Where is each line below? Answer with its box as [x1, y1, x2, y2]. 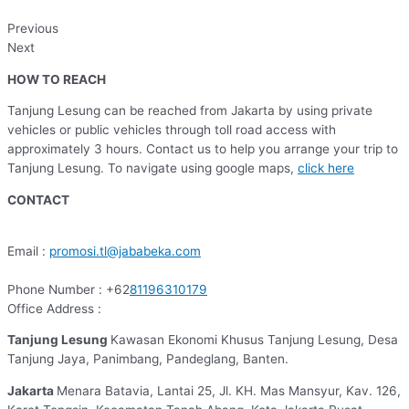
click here [298, 161, 354, 176]
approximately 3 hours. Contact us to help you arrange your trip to [7, 142, 398, 157]
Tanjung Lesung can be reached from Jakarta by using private [7, 103, 372, 119]
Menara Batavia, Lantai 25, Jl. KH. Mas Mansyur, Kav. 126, [57, 383, 401, 398]
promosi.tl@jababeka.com [49, 243, 201, 258]
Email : [7, 243, 49, 258]
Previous [7, 20, 58, 36]
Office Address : [7, 300, 101, 316]
